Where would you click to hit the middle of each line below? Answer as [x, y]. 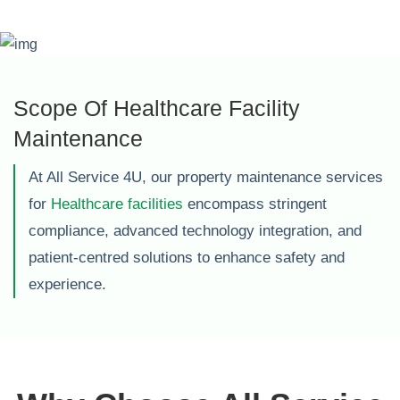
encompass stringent [255, 204]
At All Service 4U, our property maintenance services [206, 177]
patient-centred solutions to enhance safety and [187, 258]
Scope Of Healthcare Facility [157, 108]
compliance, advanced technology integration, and [195, 231]
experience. [67, 284]
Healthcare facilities [117, 204]
